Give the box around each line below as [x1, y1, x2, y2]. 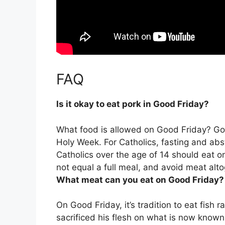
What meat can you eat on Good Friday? [56, 174, 224, 185]
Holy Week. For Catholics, [56, 137, 161, 147]
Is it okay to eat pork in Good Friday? [56, 99, 209, 109]
